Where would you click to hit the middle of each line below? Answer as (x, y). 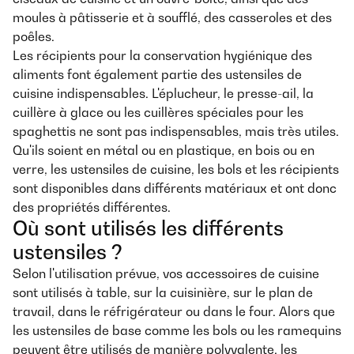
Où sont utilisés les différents (148, 228)
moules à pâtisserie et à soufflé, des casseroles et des (172, 17)
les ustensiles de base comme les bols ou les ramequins (177, 330)
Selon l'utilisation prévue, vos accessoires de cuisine (166, 273)
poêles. (34, 36)
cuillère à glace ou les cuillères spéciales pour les (158, 112)
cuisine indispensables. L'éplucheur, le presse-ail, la (163, 93)
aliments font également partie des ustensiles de (157, 74)
